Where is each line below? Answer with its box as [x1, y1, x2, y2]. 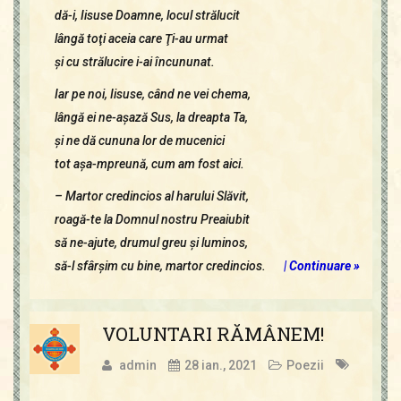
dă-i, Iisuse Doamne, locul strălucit [54, 7, 240, 22]
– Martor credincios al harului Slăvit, [54, 188, 249, 203]
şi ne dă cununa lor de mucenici [54, 132, 225, 148]
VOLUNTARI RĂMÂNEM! [101, 320, 324, 346]
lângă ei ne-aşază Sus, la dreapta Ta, [54, 109, 248, 124]
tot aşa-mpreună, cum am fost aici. [54, 156, 244, 171]
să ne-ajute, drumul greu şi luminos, [54, 235, 248, 250]
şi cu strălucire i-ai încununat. [54, 54, 215, 69]
